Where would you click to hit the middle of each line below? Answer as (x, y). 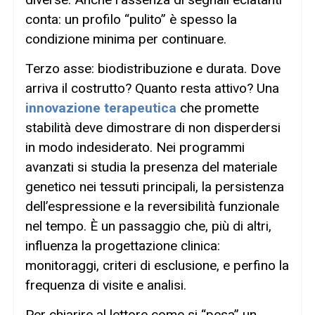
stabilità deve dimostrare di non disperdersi (153, 127)
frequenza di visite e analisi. (106, 285)
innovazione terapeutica (101, 108)
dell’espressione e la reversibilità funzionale (152, 206)
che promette (218, 108)
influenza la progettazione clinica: (123, 245)
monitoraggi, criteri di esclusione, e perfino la (157, 265)
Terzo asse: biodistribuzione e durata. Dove (153, 68)
